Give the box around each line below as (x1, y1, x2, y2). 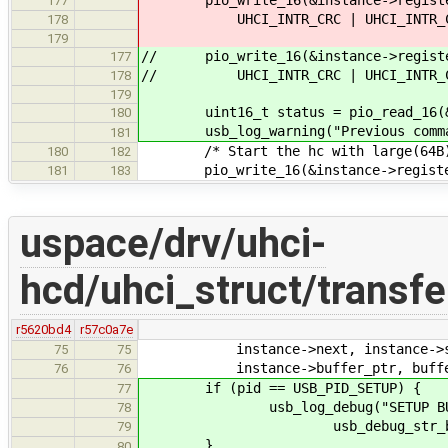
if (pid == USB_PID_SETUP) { (141, 379, 421, 396)
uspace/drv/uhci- (19, 220, 326, 268)
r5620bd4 (15, 321, 71, 337)
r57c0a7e (79, 321, 133, 337)
